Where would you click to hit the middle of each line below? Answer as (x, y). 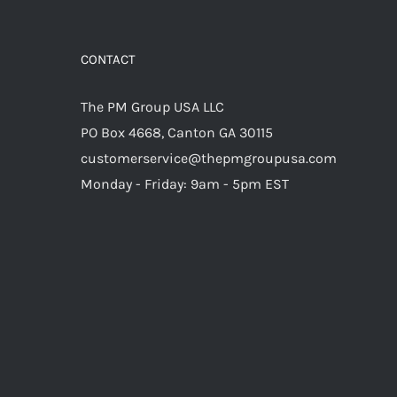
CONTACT (108, 59)
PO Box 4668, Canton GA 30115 (177, 132)
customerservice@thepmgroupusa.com (209, 158)
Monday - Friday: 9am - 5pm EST (185, 183)
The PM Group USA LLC (152, 106)
